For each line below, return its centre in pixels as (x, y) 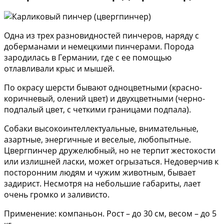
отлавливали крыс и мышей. (59, 69)
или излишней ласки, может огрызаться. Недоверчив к (111, 162)
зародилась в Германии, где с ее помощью (88, 58)
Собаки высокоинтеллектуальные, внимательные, (101, 129)
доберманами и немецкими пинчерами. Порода (99, 47)
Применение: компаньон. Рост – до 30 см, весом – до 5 (110, 214)
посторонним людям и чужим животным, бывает (100, 173)
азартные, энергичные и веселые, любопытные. (97, 140)
